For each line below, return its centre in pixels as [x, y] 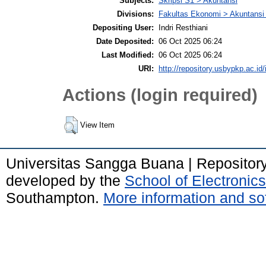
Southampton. [55, 197]
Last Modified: [128, 55]
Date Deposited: [125, 41]
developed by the [65, 180]
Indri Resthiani [183, 27]
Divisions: [135, 14]
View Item [97, 125]
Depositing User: [123, 27]
